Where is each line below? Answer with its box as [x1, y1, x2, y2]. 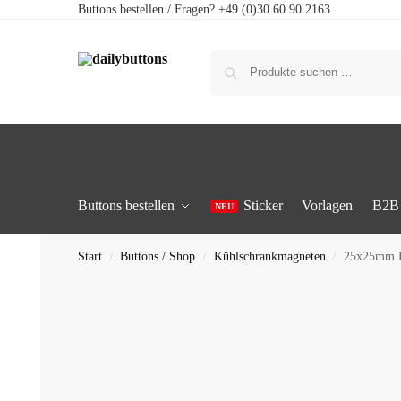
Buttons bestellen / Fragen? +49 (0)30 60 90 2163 [78, 3, 330, 16]
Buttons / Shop [120, 250, 196, 264]
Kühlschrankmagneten [213, 250, 326, 264]
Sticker [243, 198, 283, 213]
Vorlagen [302, 198, 354, 213]
